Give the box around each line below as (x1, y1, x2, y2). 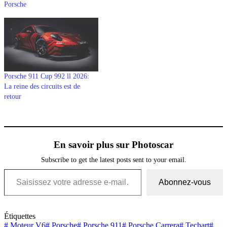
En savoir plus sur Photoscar (54, 139, 173, 150)
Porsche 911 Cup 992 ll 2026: (4, 72, 89, 80)
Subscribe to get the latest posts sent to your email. (41, 155, 186, 164)
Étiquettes (4, 211, 35, 220)
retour (4, 92, 21, 100)
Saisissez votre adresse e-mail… (4, 164, 25, 173)
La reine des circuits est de (4, 82, 80, 90)
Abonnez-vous (159, 177, 211, 186)
